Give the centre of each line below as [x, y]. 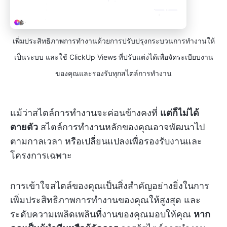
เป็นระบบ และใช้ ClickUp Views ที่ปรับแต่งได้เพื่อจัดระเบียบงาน [113, 57]
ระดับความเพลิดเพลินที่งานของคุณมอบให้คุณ [102, 214]
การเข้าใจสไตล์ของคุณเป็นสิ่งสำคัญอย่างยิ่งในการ [110, 186]
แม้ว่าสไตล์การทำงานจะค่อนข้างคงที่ [85, 113]
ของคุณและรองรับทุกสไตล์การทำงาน [113, 73]
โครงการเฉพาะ [41, 155]
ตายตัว [24, 127]
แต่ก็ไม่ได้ [180, 113]
